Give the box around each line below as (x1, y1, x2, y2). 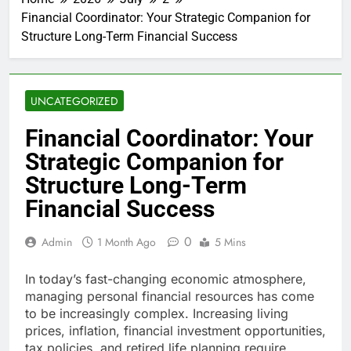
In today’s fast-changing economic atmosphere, (25, 271, 306, 288)
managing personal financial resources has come (25, 288, 314, 305)
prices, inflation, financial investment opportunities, (25, 323, 326, 339)
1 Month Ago (97, 234, 156, 251)
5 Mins (215, 234, 246, 251)
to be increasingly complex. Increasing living (25, 306, 288, 322)
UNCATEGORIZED (31, 93, 118, 110)
